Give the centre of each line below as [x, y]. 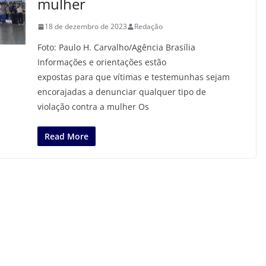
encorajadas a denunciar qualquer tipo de [121, 92]
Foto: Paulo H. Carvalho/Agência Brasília [116, 47]
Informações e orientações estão [102, 62]
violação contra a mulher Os [93, 107]
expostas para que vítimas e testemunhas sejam [133, 77]
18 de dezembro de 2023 [85, 26]
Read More [66, 136]
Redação [148, 26]
